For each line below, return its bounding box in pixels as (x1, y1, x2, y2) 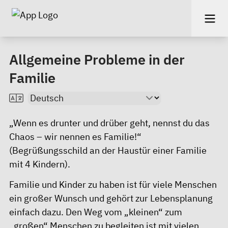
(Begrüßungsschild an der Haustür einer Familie (9, 144, 207, 156)
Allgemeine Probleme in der (9, 50, 185, 68)
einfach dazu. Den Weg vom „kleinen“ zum (9, 206, 182, 218)
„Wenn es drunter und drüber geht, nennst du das (9, 117, 210, 129)
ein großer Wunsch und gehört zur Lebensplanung (9, 192, 213, 204)
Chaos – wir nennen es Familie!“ (9, 130, 141, 142)
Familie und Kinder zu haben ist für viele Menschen (9, 179, 217, 190)
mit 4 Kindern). (9, 158, 70, 170)
